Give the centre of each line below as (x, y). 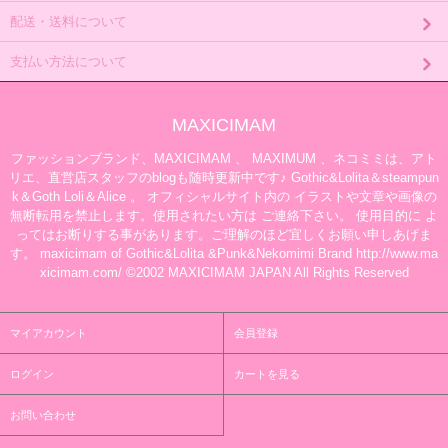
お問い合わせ (43, 415)
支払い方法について (68, 62)
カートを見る (267, 374)
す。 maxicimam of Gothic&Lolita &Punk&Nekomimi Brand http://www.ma (224, 254)
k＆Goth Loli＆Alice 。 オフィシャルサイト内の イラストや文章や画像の (224, 197)
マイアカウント (48, 333)
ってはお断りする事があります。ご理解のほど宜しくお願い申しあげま (224, 235)
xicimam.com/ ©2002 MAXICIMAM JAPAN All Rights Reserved (224, 273)
